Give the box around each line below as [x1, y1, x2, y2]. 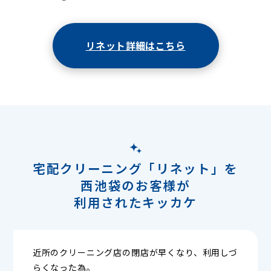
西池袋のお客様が [80, 175, 191, 194]
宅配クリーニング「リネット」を [33, 158, 238, 177]
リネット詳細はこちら [85, 38, 186, 53]
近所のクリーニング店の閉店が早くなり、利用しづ [32, 246, 238, 259]
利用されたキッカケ [74, 192, 197, 211]
